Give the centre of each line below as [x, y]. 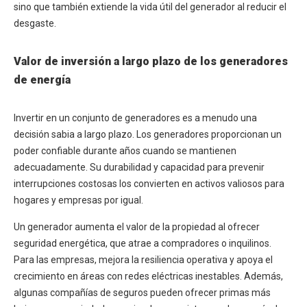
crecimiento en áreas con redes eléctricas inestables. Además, [148, 277]
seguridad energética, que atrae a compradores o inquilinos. [143, 244]
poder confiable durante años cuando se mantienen [125, 151]
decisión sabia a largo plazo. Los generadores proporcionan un [148, 135]
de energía [42, 80]
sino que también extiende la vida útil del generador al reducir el [150, 7]
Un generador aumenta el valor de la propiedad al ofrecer [137, 227]
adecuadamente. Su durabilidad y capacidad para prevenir [139, 168]
